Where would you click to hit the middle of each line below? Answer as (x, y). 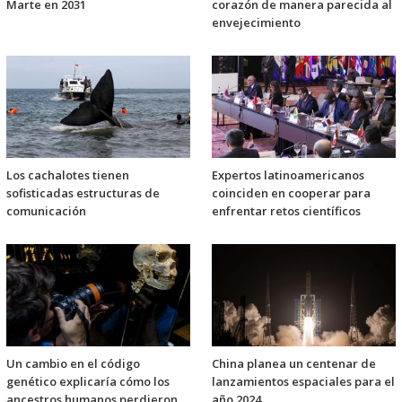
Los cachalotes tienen (68, 175)
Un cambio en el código (73, 363)
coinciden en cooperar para (291, 192)
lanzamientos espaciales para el (303, 381)
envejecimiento (256, 22)
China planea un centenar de (294, 363)
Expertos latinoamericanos (288, 175)
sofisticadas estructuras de (83, 192)
